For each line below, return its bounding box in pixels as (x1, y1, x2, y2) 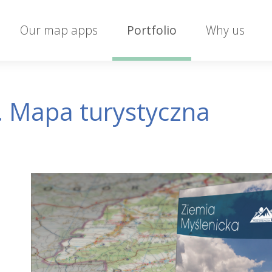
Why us (206, 22, 245, 38)
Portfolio (127, 22, 177, 38)
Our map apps (20, 22, 98, 38)
